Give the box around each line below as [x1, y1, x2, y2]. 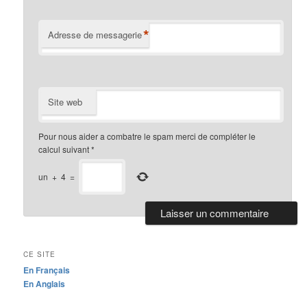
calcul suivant [38, 143, 90, 156]
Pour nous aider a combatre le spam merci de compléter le [38, 130, 256, 143]
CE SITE [23, 249, 56, 260]
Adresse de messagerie [48, 28, 143, 42]
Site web [48, 95, 83, 109]
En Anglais [23, 278, 66, 291]
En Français [23, 264, 71, 277]
